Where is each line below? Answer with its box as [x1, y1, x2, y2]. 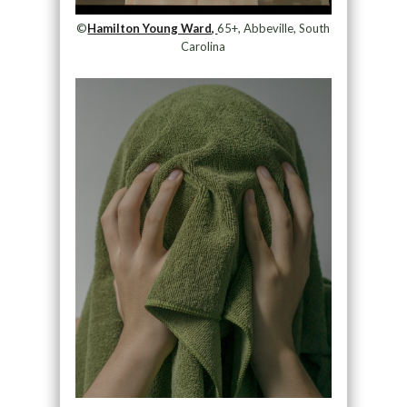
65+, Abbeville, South [217, 21, 331, 36]
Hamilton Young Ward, [87, 21, 218, 36]
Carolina [181, 39, 226, 55]
